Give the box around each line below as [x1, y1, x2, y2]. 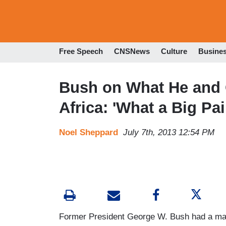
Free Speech [59, 47, 103, 56]
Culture [161, 47, 187, 56]
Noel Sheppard [59, 127, 118, 137]
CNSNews [114, 47, 150, 56]
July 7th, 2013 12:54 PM [123, 127, 214, 137]
